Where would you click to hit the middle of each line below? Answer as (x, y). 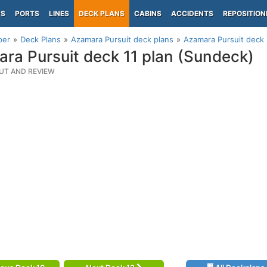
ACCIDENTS (192, 13)
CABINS (148, 13)
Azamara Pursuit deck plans (122, 39)
